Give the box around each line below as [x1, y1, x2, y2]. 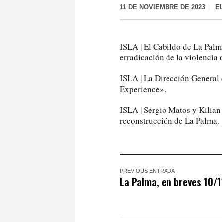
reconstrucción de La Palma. [120, 114, 219, 126]
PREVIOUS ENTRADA [120, 167, 175, 174]
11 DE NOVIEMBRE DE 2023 [120, 3, 205, 11]
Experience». [120, 83, 166, 95]
